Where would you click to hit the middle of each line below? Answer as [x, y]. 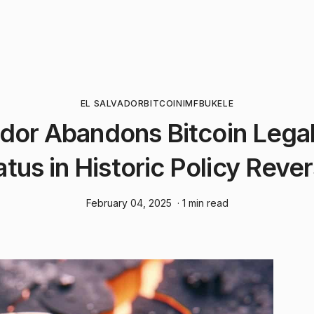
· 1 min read [203, 203]
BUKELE [216, 103]
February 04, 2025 [129, 203]
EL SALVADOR [112, 103]
